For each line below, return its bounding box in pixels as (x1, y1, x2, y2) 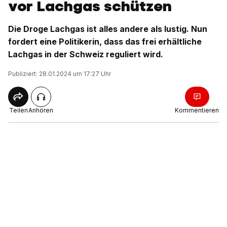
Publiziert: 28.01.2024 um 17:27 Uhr (8, 70, 111, 78)
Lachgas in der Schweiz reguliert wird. (8, 49, 163, 59)
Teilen (9, 106, 28, 114)
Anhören (28, 106, 53, 114)
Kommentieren (175, 106, 219, 114)
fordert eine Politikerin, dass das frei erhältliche (8, 36, 202, 47)
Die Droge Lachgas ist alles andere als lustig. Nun (8, 24, 207, 34)
